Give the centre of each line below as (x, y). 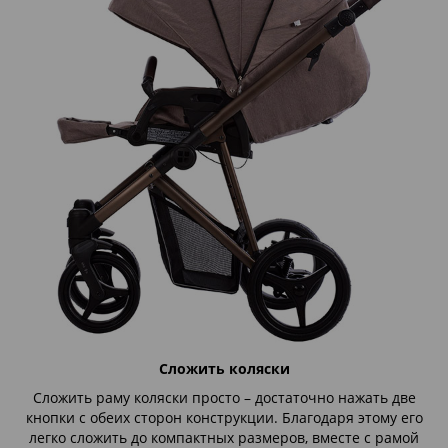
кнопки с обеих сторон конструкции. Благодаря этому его (224, 417)
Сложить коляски (224, 369)
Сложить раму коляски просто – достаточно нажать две (224, 397)
